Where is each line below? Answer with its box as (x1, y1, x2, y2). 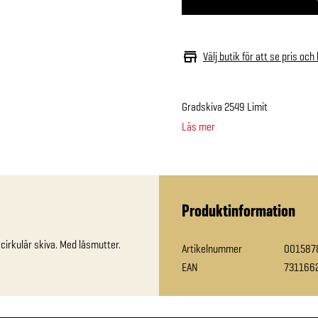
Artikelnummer (182, 241, 242, 256)
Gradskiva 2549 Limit (182, 99, 268, 114)
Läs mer (182, 119, 215, 134)
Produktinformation (182, 199, 295, 221)
